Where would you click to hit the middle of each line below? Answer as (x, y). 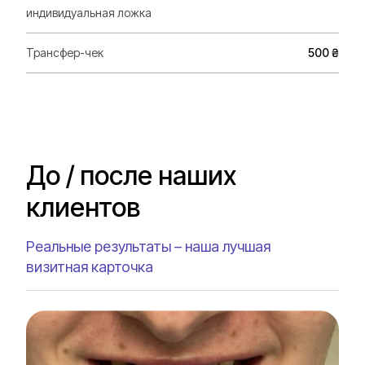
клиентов (83, 207)
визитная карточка (90, 267)
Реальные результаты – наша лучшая (148, 246)
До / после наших (131, 176)
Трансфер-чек (65, 53)
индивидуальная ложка (89, 13)
